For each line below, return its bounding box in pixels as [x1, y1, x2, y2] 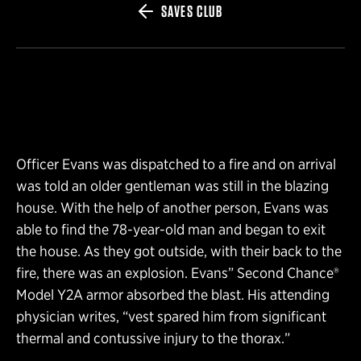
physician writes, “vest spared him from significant [16, 307, 326, 325]
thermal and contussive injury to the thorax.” [16, 329, 290, 346]
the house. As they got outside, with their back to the [16, 242, 342, 259]
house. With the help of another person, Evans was [16, 198, 329, 216]
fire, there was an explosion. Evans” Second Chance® [16, 263, 339, 281]
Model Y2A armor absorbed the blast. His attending [16, 285, 330, 303]
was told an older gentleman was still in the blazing [16, 176, 329, 194]
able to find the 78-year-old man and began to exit [16, 220, 326, 238]
